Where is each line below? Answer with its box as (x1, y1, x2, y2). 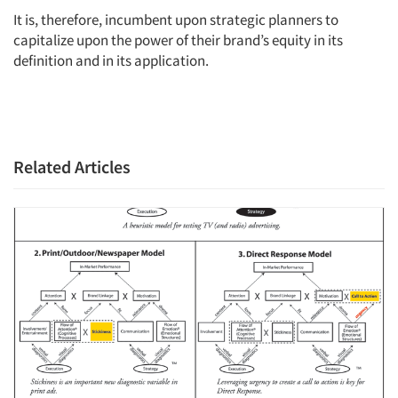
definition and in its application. (13, 51, 209, 70)
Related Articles (13, 155, 131, 178)
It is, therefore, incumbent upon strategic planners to (13, 10, 338, 29)
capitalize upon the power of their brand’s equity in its (13, 30, 343, 50)
